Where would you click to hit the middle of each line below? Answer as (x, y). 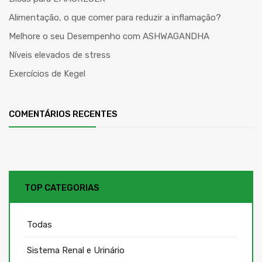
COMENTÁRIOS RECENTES (63, 114)
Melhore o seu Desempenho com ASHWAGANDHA (109, 36)
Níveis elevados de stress (60, 55)
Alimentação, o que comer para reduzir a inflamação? (115, 17)
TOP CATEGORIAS (62, 187)
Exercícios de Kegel (47, 73)
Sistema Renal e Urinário (76, 250)
